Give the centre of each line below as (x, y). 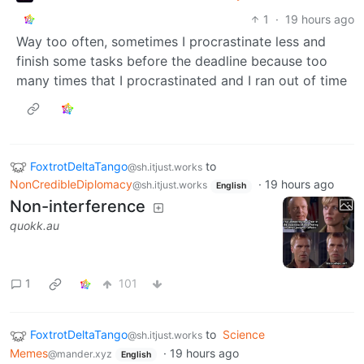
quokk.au (35, 225)
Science (244, 334)
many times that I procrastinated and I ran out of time (182, 80)
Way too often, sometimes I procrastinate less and (171, 41)
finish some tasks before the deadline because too (172, 61)
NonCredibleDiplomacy (71, 184)
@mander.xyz (80, 353)
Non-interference (78, 206)
